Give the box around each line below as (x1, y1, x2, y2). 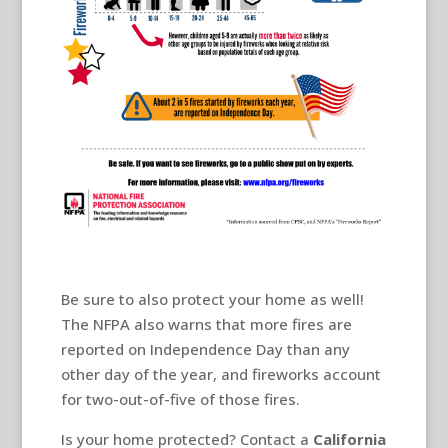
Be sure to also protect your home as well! (60, 289, 364, 310)
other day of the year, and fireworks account (60, 364, 381, 385)
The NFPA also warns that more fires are (60, 314, 352, 335)
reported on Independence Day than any (60, 339, 350, 360)
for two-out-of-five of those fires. (60, 389, 300, 410)
